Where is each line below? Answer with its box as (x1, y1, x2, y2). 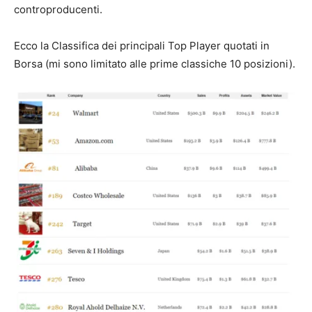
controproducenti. (14, 2, 102, 16)
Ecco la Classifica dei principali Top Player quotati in (14, 38, 270, 52)
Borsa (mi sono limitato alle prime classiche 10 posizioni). (14, 56, 295, 70)
